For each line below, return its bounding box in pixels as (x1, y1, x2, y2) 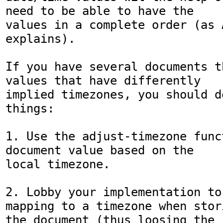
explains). (5, 32, 75, 46)
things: (5, 102, 54, 116)
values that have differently (5, 74, 208, 88)
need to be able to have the (5, 4, 201, 18)
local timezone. (5, 157, 110, 172)
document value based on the (5, 143, 201, 158)
